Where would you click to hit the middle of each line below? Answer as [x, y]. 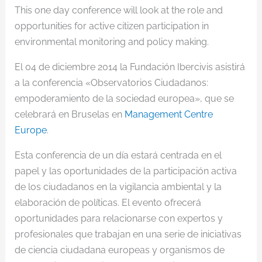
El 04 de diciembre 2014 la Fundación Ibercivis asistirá [130, 67]
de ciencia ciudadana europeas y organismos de [119, 250]
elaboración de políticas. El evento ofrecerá [108, 203]
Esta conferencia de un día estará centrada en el [118, 155]
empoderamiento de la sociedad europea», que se [124, 99]
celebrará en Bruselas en [69, 114]
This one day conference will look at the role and [118, 10]
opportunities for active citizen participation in [111, 26]
